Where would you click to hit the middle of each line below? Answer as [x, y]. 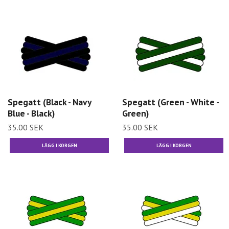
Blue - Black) [31, 113]
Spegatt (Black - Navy [49, 102]
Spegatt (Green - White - [170, 102]
